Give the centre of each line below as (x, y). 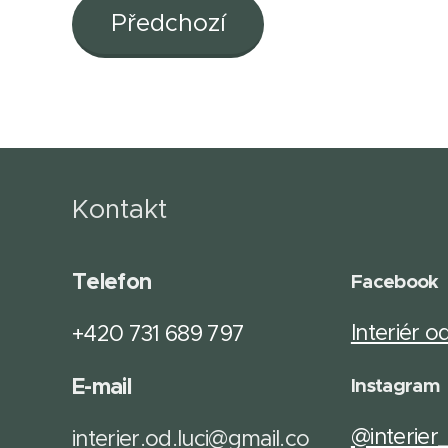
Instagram (394, 385)
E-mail (104, 386)
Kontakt (119, 209)
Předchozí (168, 22)
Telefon (114, 281)
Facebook (394, 281)
